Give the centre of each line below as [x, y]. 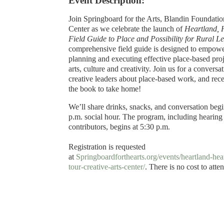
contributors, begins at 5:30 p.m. [119, 127]
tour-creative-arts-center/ [107, 167]
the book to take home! [105, 89]
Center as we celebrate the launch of [126, 29]
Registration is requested [107, 147]
